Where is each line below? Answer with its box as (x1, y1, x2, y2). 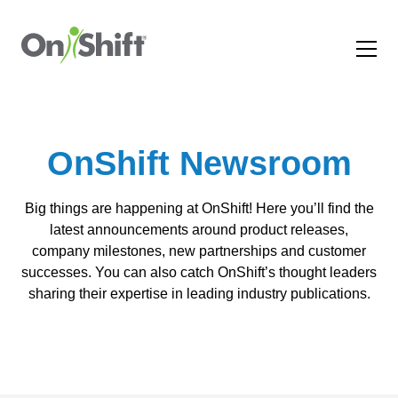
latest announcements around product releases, (50, 222, 348, 237)
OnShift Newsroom (46, 145, 352, 182)
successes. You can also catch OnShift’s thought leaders (21, 265, 377, 280)
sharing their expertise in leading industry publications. (28, 286, 370, 301)
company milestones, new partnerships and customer (32, 243, 366, 259)
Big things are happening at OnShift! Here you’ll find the (24, 201, 374, 216)
